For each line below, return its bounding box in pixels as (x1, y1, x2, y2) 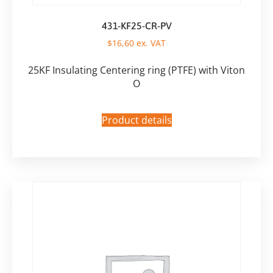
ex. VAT (134, 37, 166, 49)
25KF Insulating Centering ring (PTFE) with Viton (28, 63, 245, 77)
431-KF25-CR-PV (101, 19, 172, 31)
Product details (101, 113, 172, 127)
